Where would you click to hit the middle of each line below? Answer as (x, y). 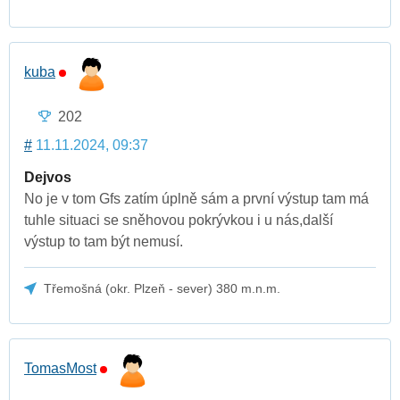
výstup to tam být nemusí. (104, 241)
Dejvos (48, 177)
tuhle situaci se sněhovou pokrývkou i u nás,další (179, 220)
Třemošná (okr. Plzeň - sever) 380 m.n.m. (162, 288)
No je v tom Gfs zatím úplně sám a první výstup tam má (196, 198)
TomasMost (60, 369)
